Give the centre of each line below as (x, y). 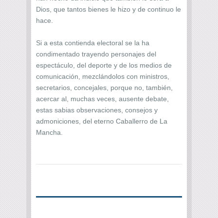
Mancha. (50, 132)
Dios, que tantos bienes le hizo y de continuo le (109, 9)
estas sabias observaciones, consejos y (97, 110)
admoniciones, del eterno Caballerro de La (102, 121)
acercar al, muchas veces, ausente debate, (102, 99)
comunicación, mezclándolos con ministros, (103, 76)
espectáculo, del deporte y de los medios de (104, 65)
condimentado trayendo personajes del (96, 54)
